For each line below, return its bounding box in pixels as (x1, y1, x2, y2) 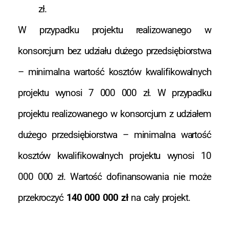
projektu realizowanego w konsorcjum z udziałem (18, 108, 211, 120)
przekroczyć (18, 192, 66, 204)
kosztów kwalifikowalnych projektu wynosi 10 (18, 150, 211, 162)
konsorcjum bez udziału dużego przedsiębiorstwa (18, 45, 211, 57)
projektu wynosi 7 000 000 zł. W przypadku (18, 87, 211, 99)
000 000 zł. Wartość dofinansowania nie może (18, 171, 211, 183)
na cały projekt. (128, 192, 190, 204)
